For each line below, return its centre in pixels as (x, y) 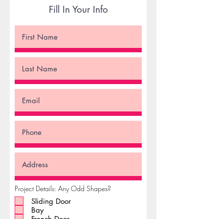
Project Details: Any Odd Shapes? (63, 188)
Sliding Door (51, 201)
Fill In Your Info (78, 10)
